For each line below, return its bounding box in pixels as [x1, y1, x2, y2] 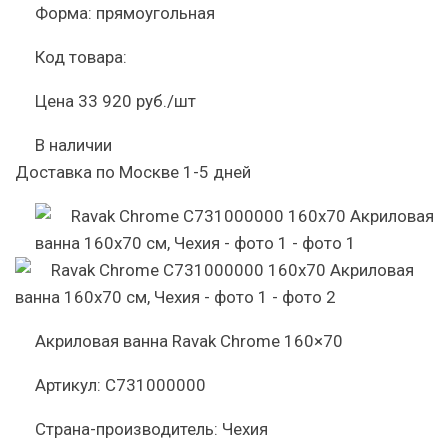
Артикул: [35, 375, 101, 395]
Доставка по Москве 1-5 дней [15, 162, 251, 182]
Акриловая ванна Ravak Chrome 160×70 [35, 331, 343, 351]
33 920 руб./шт [78, 91, 196, 111]
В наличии [35, 135, 112, 155]
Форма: [35, 3, 92, 23]
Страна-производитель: [35, 419, 218, 439]
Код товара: [35, 47, 127, 67]
